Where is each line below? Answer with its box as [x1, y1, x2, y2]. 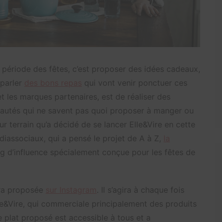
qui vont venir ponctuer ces [82, 78, 187, 88]
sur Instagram [46, 185, 97, 195]
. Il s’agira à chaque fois [97, 185, 184, 195]
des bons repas [24, 78, 82, 88]
